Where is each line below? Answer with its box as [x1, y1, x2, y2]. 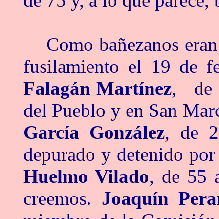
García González [23, 122, 165, 143]
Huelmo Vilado [23, 166, 150, 187]
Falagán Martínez [23, 78, 172, 99]
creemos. [23, 188, 102, 209]
